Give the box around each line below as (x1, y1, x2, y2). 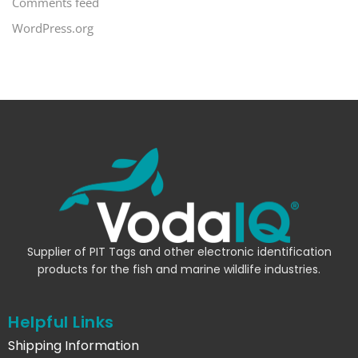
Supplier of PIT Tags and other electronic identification (26, 244, 332, 261)
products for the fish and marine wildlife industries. (38, 261, 320, 278)
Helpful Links (8, 310, 114, 333)
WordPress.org (12, 20, 93, 37)
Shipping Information (8, 336, 139, 355)
